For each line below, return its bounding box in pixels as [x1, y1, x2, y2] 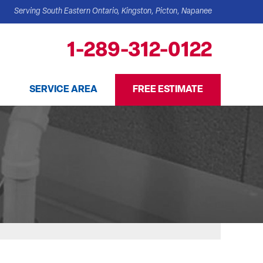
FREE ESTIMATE [133, 85, 203, 95]
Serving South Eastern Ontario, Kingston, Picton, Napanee [14, 7, 212, 16]
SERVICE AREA [29, 85, 97, 95]
